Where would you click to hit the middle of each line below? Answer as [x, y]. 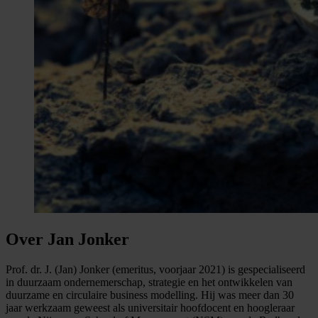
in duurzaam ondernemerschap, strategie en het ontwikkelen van [149, 282]
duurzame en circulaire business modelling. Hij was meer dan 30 [150, 295]
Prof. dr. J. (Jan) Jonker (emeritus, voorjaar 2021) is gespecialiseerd [155, 269]
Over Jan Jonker [67, 239]
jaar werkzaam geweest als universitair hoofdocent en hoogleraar [150, 307]
